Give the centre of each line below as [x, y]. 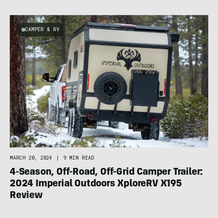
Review [26, 196]
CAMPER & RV [42, 29]
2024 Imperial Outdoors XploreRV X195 [96, 184]
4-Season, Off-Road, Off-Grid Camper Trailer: [107, 173]
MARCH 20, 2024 [31, 158]
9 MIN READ [79, 158]
